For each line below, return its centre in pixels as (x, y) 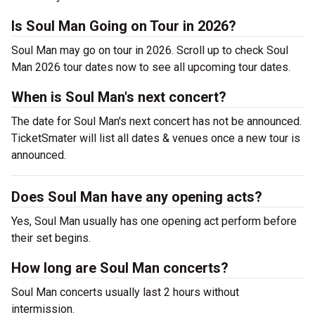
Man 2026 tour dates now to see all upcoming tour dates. (154, 67)
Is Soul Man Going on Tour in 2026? (124, 26)
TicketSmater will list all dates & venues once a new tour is (156, 138)
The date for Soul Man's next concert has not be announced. (156, 121)
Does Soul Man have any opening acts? (137, 197)
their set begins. (51, 238)
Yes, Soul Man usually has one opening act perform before (154, 221)
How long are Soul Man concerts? (120, 268)
